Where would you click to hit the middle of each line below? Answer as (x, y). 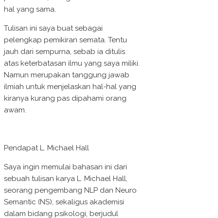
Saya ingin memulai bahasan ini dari (65, 167)
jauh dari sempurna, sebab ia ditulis (64, 52)
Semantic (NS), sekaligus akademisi (64, 202)
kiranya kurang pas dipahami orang (65, 99)
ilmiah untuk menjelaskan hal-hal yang (70, 87)
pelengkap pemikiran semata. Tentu (65, 40)
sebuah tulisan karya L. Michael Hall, (66, 179)
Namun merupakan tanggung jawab (67, 75)
